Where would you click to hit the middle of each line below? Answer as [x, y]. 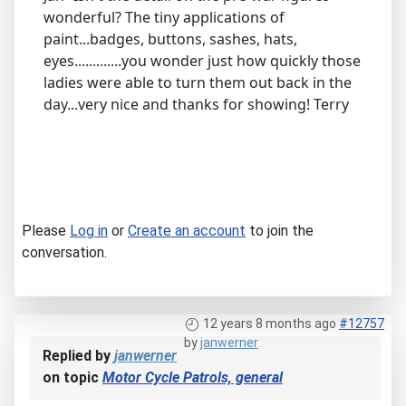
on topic [72, 377]
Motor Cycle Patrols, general [193, 377]
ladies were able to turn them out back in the [198, 82]
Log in [89, 230]
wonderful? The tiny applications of [164, 17]
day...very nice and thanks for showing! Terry [196, 104]
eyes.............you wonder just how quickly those [202, 60]
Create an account [187, 230]
